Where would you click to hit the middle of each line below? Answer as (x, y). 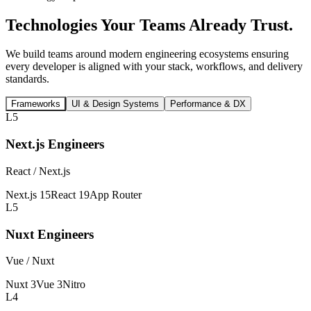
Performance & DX (208, 104)
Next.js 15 (28, 194)
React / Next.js (38, 171)
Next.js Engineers (55, 144)
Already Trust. (241, 25)
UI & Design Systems (115, 104)
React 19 (70, 194)
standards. (27, 79)
